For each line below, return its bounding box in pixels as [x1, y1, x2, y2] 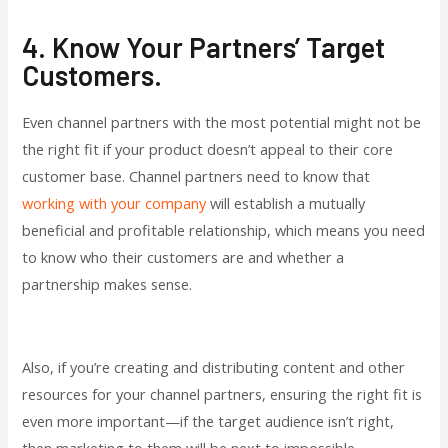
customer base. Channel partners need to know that [22, 165, 371, 186]
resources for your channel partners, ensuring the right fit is [22, 383, 423, 404]
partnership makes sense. [22, 273, 193, 294]
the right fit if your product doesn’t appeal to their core [22, 138, 394, 159]
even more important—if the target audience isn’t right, [22, 410, 395, 431]
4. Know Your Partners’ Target [22, 29, 386, 64]
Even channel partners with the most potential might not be [22, 111, 422, 132]
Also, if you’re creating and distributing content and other [22, 356, 406, 377]
